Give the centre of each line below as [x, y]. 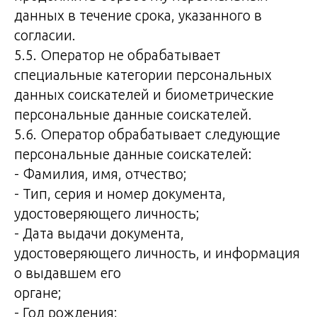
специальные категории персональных [143, 75]
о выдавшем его [68, 273]
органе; [38, 293]
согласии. [45, 35]
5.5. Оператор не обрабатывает [117, 55]
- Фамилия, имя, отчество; [100, 174]
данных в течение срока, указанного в [138, 15]
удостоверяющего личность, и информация [157, 253]
